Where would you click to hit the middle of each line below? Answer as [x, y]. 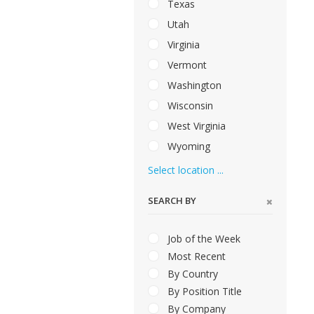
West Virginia [195, 126]
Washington [193, 86]
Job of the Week [203, 239]
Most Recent [195, 257]
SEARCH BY [172, 201]
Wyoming [187, 146]
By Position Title [203, 292]
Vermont [186, 65]
